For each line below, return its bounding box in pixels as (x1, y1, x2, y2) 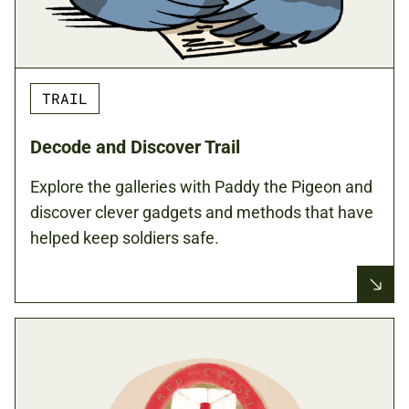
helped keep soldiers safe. (30, 228, 219, 247)
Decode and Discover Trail (30, 136, 240, 158)
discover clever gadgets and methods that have (30, 203, 373, 222)
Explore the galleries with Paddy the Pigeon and (30, 177, 372, 196)
